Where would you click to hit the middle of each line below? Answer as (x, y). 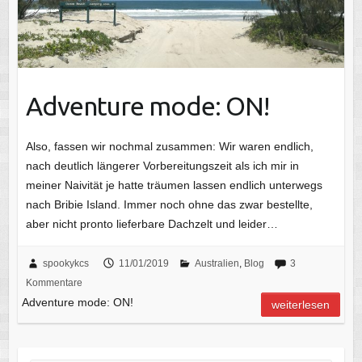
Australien (217, 263)
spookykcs (65, 263)
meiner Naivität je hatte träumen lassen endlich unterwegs (174, 185)
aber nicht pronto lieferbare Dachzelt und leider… (152, 223)
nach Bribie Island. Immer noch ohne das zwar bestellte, (169, 204)
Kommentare (54, 282)
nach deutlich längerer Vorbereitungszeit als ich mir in (162, 165)
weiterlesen (301, 304)
